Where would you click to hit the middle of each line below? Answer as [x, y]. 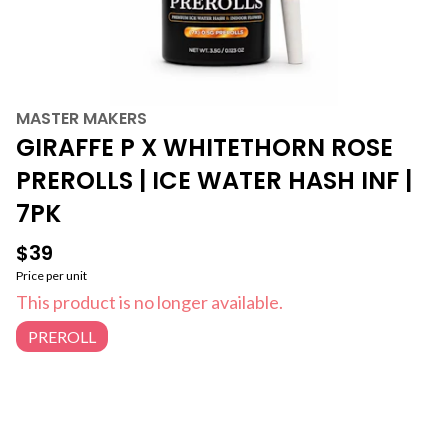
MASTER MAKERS [81, 118]
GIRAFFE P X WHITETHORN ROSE [204, 147]
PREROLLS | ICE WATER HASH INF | [214, 180]
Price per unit [51, 275]
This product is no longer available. [149, 302]
